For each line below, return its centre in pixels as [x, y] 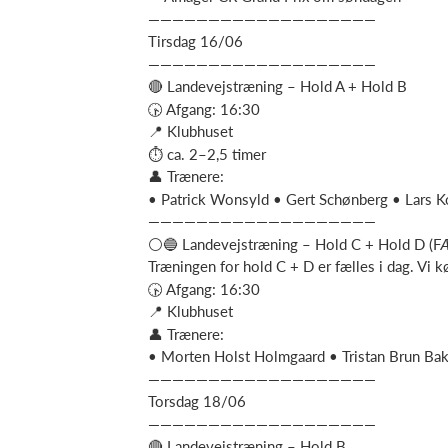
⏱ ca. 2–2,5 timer [207, 153]
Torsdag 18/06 [197, 401]
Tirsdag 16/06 [195, 41]
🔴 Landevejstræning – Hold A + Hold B [277, 86]
